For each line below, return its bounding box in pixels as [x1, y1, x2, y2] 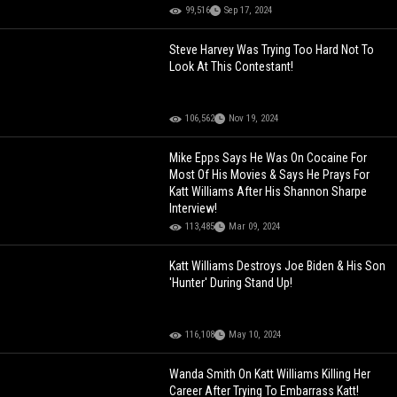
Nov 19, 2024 [229, 113, 279, 125]
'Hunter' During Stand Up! [169, 276, 293, 291]
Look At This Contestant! [169, 59, 294, 74]
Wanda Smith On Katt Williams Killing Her [169, 367, 371, 382]
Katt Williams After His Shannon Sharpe [169, 184, 368, 199]
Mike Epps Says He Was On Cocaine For [169, 151, 368, 166]
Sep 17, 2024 [224, 4, 273, 17]
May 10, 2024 [229, 329, 282, 341]
